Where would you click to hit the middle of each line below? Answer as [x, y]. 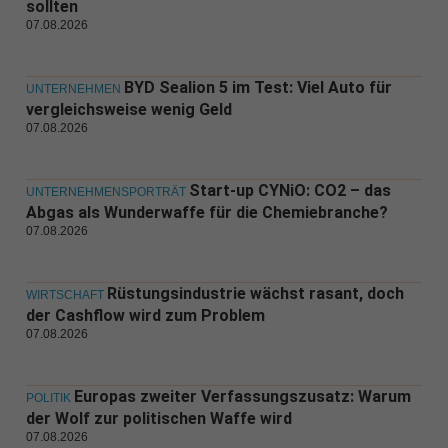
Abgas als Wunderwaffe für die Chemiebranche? [206, 213]
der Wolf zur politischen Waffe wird [158, 419]
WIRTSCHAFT [64, 295]
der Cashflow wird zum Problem [145, 316]
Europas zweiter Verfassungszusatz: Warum [242, 397]
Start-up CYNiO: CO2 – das [289, 191]
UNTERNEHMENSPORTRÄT [105, 192]
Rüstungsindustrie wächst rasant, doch [255, 294]
